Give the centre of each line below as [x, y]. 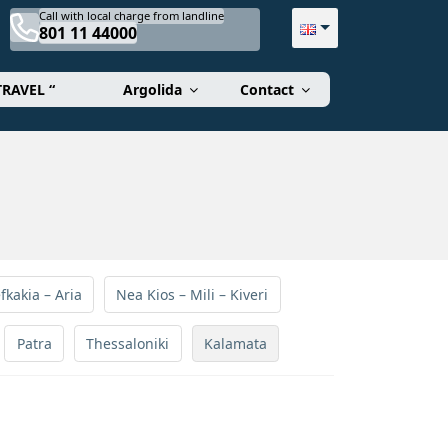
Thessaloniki [128, 343]
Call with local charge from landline [131, 15]
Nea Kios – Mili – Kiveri [192, 294]
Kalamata [236, 343]
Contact [267, 89]
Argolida [152, 89]
